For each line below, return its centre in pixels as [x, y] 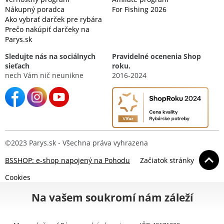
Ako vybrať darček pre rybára [53, 19]
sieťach [17, 65]
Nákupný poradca [35, 9]
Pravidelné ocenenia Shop [156, 56]
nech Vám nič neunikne [44, 75]
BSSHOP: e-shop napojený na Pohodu [67, 160]
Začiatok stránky [167, 160]
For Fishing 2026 [139, 9]
